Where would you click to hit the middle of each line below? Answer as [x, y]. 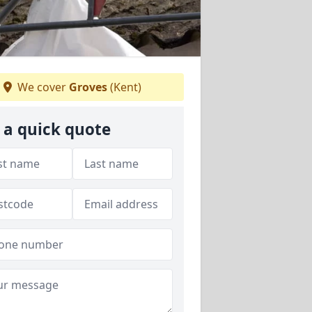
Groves [88, 87]
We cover [42, 87]
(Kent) [124, 87]
